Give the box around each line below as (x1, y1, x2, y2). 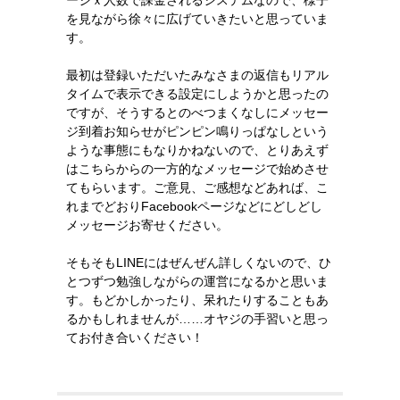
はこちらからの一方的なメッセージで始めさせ (66, 162, 329, 176)
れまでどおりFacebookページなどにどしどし (66, 199, 322, 213)
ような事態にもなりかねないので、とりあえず (66, 143, 329, 157)
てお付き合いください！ (66, 330, 204, 345)
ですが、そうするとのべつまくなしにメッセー (66, 105, 329, 120)
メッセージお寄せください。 (66, 218, 229, 232)
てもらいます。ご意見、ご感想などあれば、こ (66, 180, 329, 195)
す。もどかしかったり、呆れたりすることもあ (66, 293, 329, 307)
